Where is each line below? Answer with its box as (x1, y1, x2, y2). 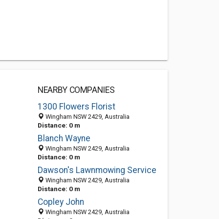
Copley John (37, 197, 84, 207)
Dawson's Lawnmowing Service (37, 165, 156, 175)
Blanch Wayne (37, 133, 90, 143)
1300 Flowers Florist (37, 102, 115, 111)
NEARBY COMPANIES (37, 85, 115, 95)
